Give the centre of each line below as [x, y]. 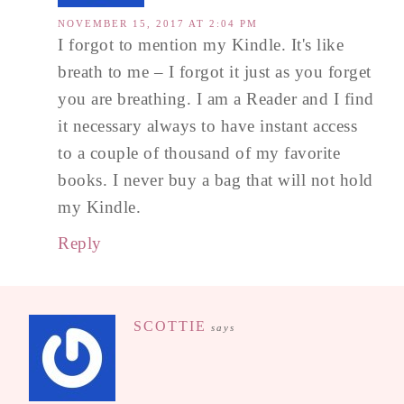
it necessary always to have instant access [207, 125]
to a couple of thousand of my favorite [199, 152]
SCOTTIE [170, 326]
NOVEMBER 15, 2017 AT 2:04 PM [158, 23]
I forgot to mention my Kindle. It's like [201, 44]
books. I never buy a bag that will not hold [216, 179]
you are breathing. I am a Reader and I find [216, 98]
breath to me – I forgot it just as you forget [215, 71]
